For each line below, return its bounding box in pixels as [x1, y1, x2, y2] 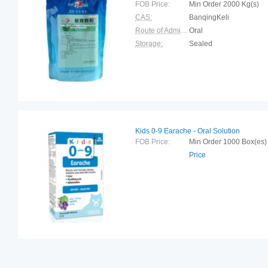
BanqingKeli [189, 13, 229, 22]
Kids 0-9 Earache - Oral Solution [135, 127, 240, 135]
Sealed [189, 39, 212, 48]
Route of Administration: [181, 26, 188, 35]
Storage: [135, 39, 163, 48]
